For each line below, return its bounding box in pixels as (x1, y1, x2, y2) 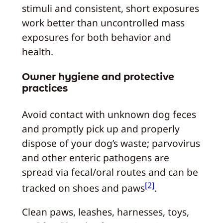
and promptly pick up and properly (21, 121, 180, 135)
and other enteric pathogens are (21, 150, 169, 164)
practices (21, 82, 68, 95)
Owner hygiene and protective (21, 71, 174, 83)
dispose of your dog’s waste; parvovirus (21, 136, 200, 150)
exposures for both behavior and (21, 30, 171, 44)
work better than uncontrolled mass (21, 15, 185, 29)
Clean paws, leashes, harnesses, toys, (21, 205, 189, 219)
